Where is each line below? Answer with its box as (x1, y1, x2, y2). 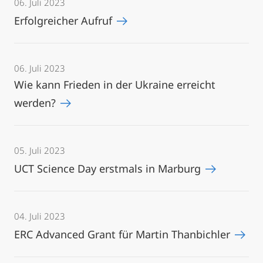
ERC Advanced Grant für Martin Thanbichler (14, 227, 233, 241)
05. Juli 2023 (14, 144, 65, 156)
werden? (14, 96, 59, 110)
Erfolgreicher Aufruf (14, 14, 115, 28)
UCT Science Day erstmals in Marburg (14, 161, 204, 176)
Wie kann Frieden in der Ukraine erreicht (14, 77, 215, 92)
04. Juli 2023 (14, 210, 65, 222)
